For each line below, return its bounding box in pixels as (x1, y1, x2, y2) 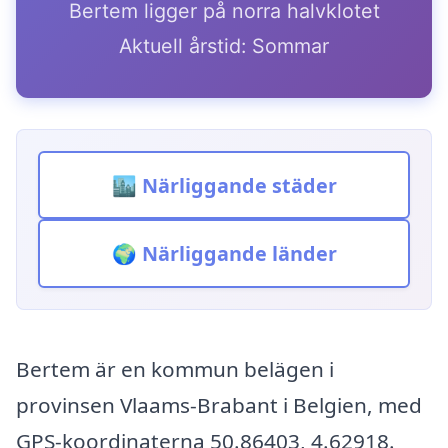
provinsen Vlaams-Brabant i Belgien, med (16, 391, 422, 420)
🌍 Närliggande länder (111, 240, 337, 268)
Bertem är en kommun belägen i (16, 355, 334, 384)
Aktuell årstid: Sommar (119, 33, 329, 58)
